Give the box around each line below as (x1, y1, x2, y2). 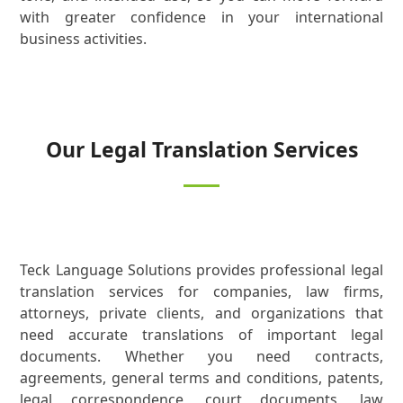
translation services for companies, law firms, (20, 282, 383, 302)
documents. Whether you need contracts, (20, 346, 383, 367)
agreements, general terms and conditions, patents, (20, 368, 383, 389)
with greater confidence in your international (20, 7, 383, 28)
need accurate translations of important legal (20, 325, 383, 345)
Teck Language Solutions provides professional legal (20, 260, 383, 281)
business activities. (20, 29, 148, 49)
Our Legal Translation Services (45, 135, 358, 165)
